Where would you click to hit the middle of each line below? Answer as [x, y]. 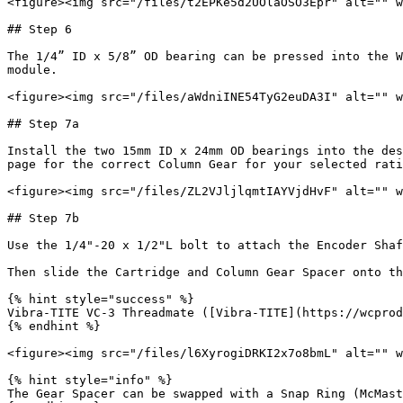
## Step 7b [43, 218]
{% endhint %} [54, 326]
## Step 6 [40, 29]
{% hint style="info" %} [90, 380]
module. [32, 70]
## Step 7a [43, 124]
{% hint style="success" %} [101, 299]
